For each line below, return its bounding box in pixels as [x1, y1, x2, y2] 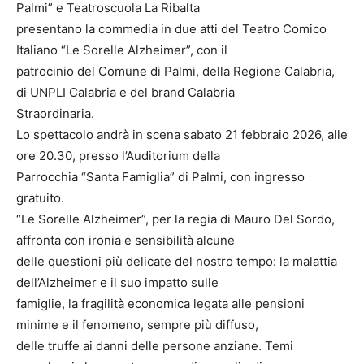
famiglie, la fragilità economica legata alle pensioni [16, 296, 305, 312]
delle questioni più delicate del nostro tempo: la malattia [16, 253, 337, 270]
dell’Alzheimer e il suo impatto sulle [16, 275, 219, 291]
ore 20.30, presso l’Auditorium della [16, 148, 220, 164]
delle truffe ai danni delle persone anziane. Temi [16, 338, 293, 354]
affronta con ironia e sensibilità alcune [16, 232, 235, 249]
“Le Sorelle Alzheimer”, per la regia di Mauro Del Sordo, [16, 211, 335, 227]
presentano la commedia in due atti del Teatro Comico [16, 21, 327, 37]
